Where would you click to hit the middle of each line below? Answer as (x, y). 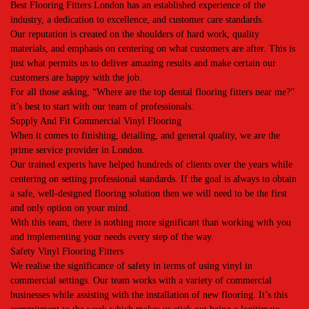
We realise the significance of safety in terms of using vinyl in (131, 266)
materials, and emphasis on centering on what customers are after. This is (153, 49)
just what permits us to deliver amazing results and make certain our (143, 63)
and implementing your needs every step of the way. (112, 237)
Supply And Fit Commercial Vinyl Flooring (96, 121)
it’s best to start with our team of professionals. (102, 107)
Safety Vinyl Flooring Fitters (67, 251)
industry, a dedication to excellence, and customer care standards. (137, 20)
